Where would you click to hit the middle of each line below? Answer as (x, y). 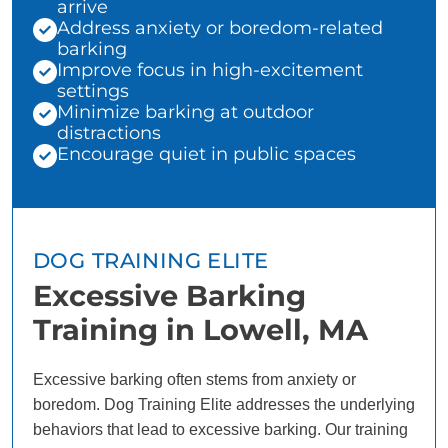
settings (93, 91)
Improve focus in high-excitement (210, 70)
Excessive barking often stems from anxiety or (194, 380)
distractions (109, 133)
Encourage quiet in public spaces (206, 154)
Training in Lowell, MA (200, 330)
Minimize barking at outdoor (185, 112)
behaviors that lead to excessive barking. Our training (220, 430)
